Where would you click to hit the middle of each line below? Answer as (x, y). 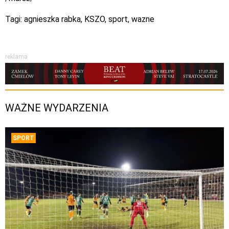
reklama (16, 57)
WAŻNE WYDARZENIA (57, 108)
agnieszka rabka (52, 19)
